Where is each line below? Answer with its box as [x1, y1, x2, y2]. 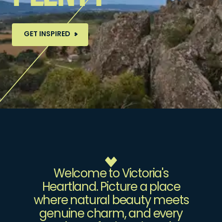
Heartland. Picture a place [42, 178, 180, 198]
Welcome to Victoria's [54, 165, 168, 184]
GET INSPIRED [24, 28, 70, 40]
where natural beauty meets [33, 191, 189, 211]
